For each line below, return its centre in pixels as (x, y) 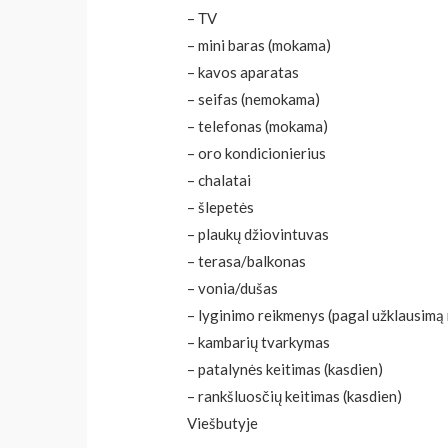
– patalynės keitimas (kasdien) (285, 369)
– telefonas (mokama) (258, 126)
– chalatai (219, 180)
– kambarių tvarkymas (259, 342)
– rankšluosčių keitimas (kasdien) (295, 396)
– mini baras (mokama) (259, 45)
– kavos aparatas (243, 72)
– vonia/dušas (233, 288)
